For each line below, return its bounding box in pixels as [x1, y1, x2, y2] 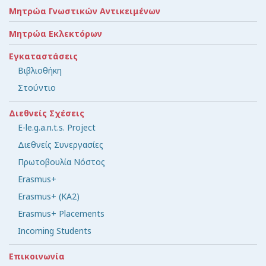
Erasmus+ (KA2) [18, 191, 80, 202]
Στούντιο [18, 82, 56, 94]
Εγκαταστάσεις [9, 50, 78, 62]
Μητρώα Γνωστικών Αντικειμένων [9, 5, 160, 17]
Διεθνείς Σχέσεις [9, 107, 84, 119]
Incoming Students [18, 225, 91, 237]
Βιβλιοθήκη [18, 65, 62, 77]
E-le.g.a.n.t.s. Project [18, 122, 96, 134]
